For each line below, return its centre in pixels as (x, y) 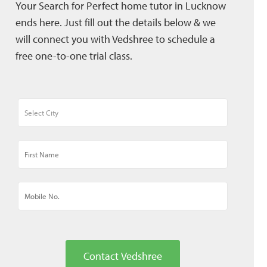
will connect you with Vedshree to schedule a (115, 39)
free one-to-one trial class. (74, 56)
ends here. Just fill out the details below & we (116, 23)
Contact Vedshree (123, 256)
